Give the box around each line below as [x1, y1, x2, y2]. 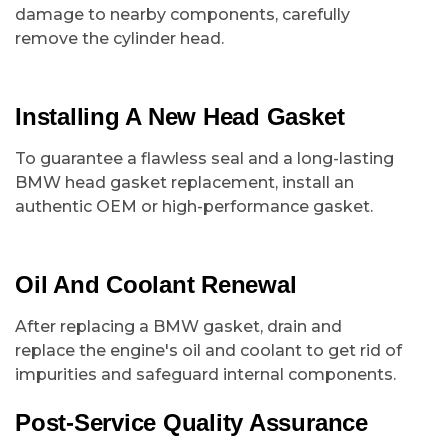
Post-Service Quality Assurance [15, 409, 368, 436]
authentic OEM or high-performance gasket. [15, 197, 373, 216]
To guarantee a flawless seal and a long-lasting [15, 149, 394, 168]
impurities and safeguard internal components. [15, 365, 396, 384]
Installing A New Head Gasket [15, 103, 345, 130]
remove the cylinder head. [15, 29, 224, 48]
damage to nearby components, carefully [15, 5, 350, 24]
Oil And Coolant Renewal [15, 271, 297, 298]
